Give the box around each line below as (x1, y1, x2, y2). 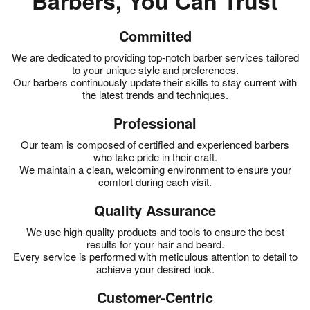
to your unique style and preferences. (71, 62, 239, 77)
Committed (118, 25, 192, 46)
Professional (113, 112, 197, 133)
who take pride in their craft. (93, 149, 217, 164)
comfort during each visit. (98, 174, 212, 189)
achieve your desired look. (95, 261, 215, 276)
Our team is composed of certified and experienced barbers (21, 136, 289, 152)
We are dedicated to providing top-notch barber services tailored (11, 49, 299, 64)
